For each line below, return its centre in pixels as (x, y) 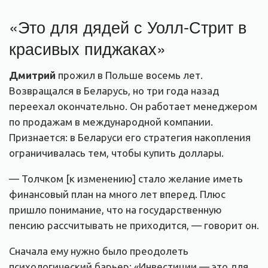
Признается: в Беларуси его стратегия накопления (130, 137)
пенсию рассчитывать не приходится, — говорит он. (134, 225)
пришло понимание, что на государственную (115, 209)
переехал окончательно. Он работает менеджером (133, 106)
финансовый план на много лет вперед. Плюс (117, 194)
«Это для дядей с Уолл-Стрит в (128, 26)
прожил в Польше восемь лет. (129, 75)
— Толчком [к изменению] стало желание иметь (126, 178)
